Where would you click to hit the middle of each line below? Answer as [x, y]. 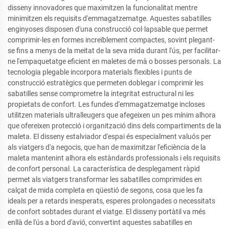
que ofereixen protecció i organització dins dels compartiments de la [114, 125]
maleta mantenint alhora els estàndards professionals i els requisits [114, 158]
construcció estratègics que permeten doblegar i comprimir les [106, 83]
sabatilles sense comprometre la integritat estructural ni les [101, 93]
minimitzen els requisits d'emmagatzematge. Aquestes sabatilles [109, 18]
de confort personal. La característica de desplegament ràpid [104, 168]
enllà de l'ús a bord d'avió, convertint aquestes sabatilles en [100, 222]
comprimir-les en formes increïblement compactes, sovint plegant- [111, 40]
